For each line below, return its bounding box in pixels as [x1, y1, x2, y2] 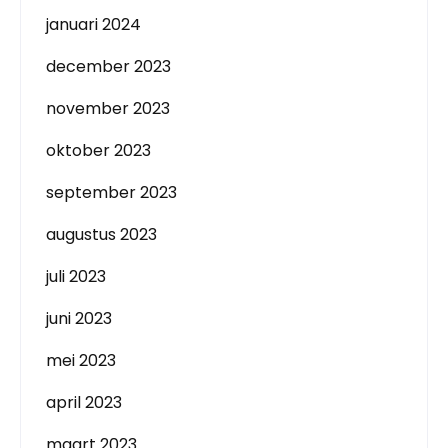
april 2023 [46, 391, 122, 414]
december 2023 [46, 55, 171, 78]
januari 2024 [46, 13, 141, 36]
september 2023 [46, 181, 177, 204]
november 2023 [46, 97, 170, 120]
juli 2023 [46, 265, 106, 288]
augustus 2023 [46, 223, 157, 246]
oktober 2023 [46, 139, 151, 162]
